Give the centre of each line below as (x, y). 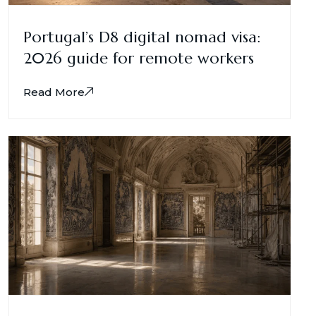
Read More (54, 92)
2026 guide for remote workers (139, 58)
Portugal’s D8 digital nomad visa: (142, 37)
